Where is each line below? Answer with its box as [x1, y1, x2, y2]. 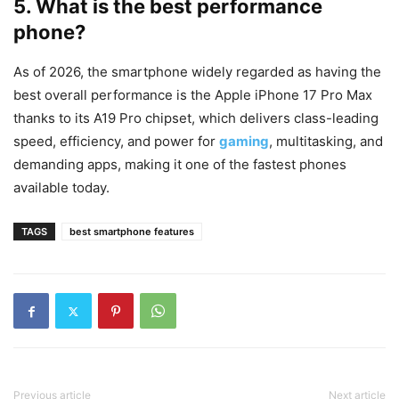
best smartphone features [69, 225, 194, 238]
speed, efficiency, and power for [13, 133, 219, 150]
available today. [13, 179, 110, 196]
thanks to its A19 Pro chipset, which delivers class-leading [13, 110, 379, 126]
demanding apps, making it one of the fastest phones [13, 156, 346, 173]
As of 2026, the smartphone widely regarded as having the [13, 63, 381, 80]
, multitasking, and [269, 133, 383, 150]
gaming [219, 133, 269, 150]
